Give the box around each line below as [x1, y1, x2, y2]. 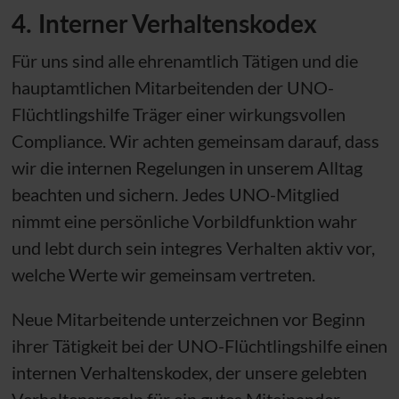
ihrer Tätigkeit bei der [11, 334, 177, 356]
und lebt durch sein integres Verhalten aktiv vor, [11, 236, 375, 258]
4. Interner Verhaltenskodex [11, 7, 317, 38]
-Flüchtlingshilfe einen [217, 334, 387, 356]
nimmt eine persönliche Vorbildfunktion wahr [11, 209, 357, 232]
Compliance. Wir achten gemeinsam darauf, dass [11, 129, 379, 151]
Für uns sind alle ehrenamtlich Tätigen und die [11, 49, 358, 71]
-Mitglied [269, 183, 339, 205]
